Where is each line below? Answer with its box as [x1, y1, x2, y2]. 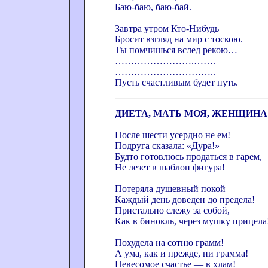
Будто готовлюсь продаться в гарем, [115, 151, 262, 162]
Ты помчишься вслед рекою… [115, 45, 237, 55]
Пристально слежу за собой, [115, 205, 230, 215]
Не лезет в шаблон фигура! [115, 162, 225, 172]
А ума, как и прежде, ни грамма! [115, 248, 248, 258]
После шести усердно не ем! [115, 130, 230, 140]
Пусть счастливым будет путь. [115, 77, 238, 87]
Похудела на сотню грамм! [115, 237, 224, 248]
